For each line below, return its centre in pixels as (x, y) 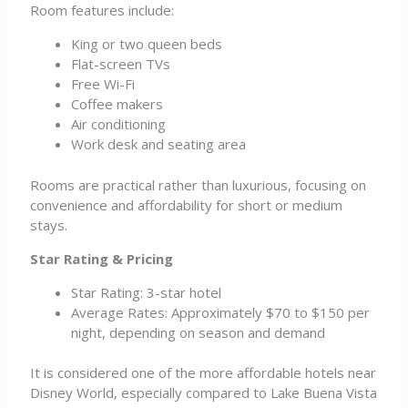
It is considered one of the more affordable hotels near (204, 372)
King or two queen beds (147, 44)
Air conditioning (119, 124)
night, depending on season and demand (199, 332)
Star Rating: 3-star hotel (147, 292)
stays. (49, 224)
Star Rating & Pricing (102, 258)
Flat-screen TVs (121, 64)
